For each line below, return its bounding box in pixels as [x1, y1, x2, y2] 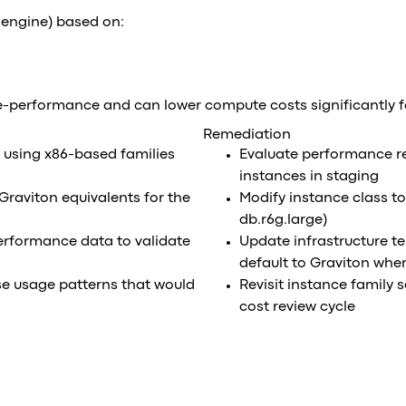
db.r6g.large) [239, 214, 327, 227]
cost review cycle [239, 301, 355, 314]
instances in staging [239, 170, 379, 183]
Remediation [203, 129, 291, 141]
